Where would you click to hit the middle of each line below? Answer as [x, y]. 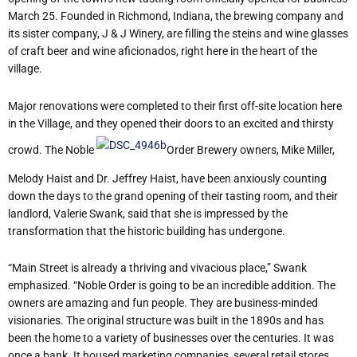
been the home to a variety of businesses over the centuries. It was [171, 338]
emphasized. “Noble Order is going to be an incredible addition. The [172, 286]
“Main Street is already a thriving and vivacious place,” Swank [157, 268]
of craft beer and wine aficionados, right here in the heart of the [163, 51]
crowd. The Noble [52, 150]
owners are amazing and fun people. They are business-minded [163, 303]
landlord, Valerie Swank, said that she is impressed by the [148, 213]
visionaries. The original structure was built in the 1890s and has [166, 321]
